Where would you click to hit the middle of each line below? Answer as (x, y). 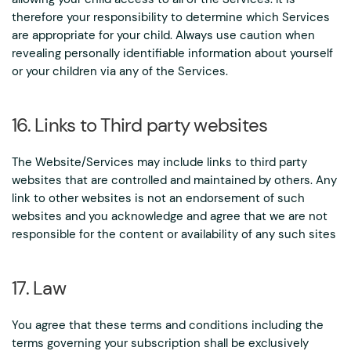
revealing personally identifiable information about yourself (172, 53)
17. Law (39, 288)
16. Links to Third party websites (140, 125)
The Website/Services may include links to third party (159, 162)
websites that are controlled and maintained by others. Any (174, 180)
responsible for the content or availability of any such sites (174, 234)
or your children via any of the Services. (120, 71)
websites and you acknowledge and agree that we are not (170, 216)
